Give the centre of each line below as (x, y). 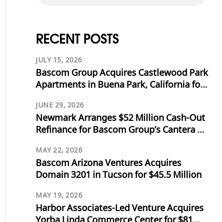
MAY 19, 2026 (59, 196)
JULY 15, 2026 (59, 61)
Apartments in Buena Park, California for (120, 85)
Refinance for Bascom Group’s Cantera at (121, 131)
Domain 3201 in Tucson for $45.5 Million (119, 176)
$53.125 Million (67, 97)
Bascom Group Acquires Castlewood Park (122, 74)
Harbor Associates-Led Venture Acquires (120, 209)
